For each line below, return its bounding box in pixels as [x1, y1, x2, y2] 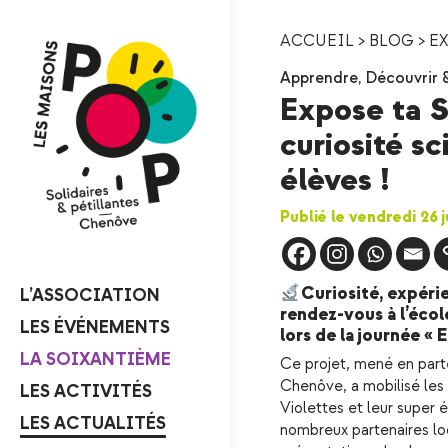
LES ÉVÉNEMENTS [20, 317, 170, 338]
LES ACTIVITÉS [20, 381, 152, 402]
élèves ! [280, 161, 390, 200]
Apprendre [280, 69, 358, 88]
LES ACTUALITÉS [20, 413, 166, 434]
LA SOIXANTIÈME [20, 349, 171, 370]
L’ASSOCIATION [20, 285, 160, 306]
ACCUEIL [280, 32, 354, 51]
